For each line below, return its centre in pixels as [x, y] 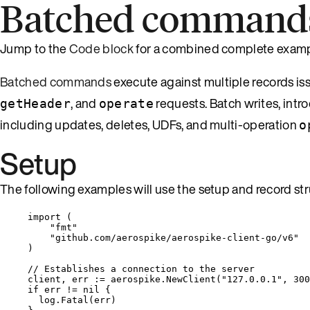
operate [126, 103]
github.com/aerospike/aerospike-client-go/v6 [174, 237]
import [44, 217]
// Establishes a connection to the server [141, 268]
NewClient [191, 279]
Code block [101, 48]
